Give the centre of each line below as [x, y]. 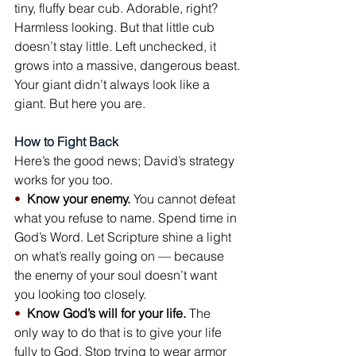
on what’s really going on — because [121, 256]
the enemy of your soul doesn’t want [117, 275]
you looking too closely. [80, 294]
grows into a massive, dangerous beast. [127, 65]
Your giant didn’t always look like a [114, 84]
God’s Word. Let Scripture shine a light [124, 237]
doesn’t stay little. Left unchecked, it [117, 46]
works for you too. [64, 180]
